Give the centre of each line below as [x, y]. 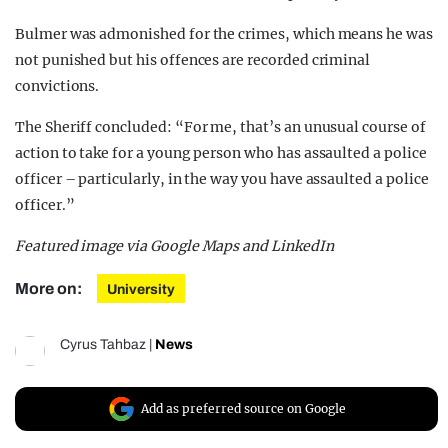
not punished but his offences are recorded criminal [193, 60]
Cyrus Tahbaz [103, 345]
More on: [50, 289]
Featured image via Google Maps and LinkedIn [174, 246]
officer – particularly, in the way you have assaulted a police [222, 179]
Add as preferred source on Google [243, 409]
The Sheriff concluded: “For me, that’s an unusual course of [220, 127]
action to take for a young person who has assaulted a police [221, 153]
